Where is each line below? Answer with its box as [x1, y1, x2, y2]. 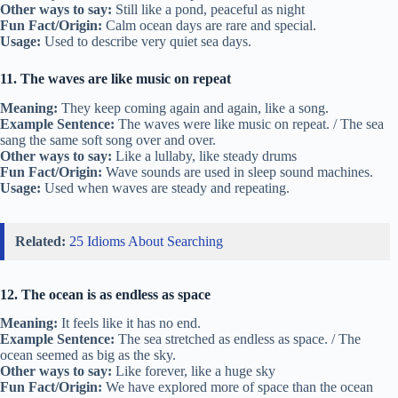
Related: [15, 233, 66, 249]
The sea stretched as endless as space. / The [115, 331, 361, 347]
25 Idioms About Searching [69, 233, 223, 249]
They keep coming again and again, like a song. [58, 99, 329, 115]
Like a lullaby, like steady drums [112, 147, 297, 163]
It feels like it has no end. [58, 315, 201, 331]
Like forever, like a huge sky [112, 363, 275, 379]
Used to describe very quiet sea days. [41, 33, 251, 49]
